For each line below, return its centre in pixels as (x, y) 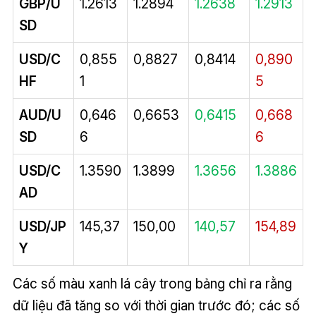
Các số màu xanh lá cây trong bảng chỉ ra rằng (152, 284)
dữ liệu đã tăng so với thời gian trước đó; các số (156, 306)
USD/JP (42, 227)
